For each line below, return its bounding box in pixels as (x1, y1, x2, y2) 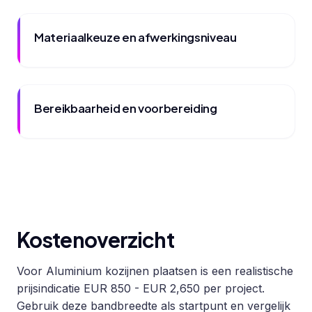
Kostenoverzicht (17, 226, 174, 253)
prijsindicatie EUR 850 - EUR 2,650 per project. (17, 281, 265, 295)
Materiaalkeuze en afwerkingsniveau (34, 29, 237, 45)
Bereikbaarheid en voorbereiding (34, 100, 217, 116)
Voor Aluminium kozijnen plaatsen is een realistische (17, 263, 293, 278)
